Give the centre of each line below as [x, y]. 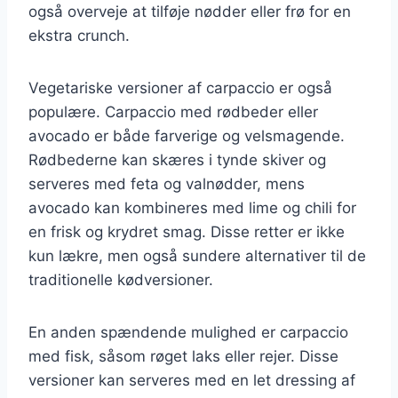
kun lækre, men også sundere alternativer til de [197, 255]
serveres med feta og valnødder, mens [167, 183]
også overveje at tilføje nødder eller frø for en [190, 11]
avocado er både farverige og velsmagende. [187, 135]
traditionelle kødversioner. [121, 279]
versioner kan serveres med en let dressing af [192, 380]
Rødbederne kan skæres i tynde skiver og [177, 159]
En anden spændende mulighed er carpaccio [188, 332]
